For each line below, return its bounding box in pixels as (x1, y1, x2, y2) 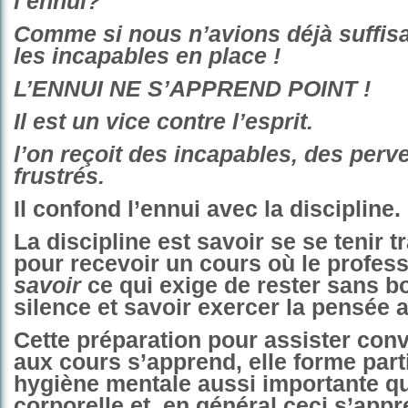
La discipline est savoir (14, 229, 270, 254)
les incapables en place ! (14, 44, 280, 68)
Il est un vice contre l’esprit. (14, 109, 313, 134)
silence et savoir (14, 295, 198, 320)
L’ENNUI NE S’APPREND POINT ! (14, 76, 371, 101)
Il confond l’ (14, 197, 140, 221)
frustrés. (14, 164, 105, 189)
